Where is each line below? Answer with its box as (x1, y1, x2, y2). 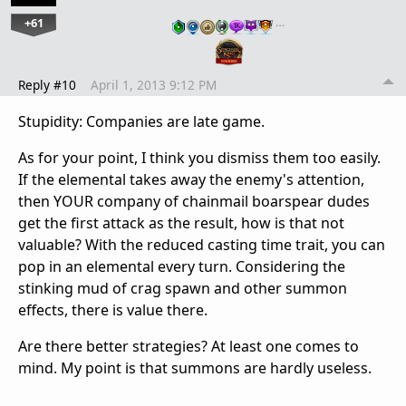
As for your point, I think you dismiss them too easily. (18, 147, 381, 168)
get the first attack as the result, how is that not (18, 212, 344, 233)
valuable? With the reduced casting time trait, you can (18, 234, 385, 255)
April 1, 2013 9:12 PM (91, 75, 217, 93)
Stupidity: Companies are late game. (18, 111, 265, 131)
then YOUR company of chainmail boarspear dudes (18, 190, 370, 211)
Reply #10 (18, 75, 76, 93)
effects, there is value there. (18, 299, 208, 320)
